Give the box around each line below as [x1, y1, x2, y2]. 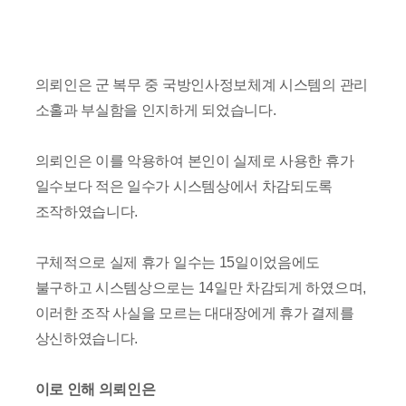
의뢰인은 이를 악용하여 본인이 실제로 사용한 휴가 [34, 152, 354, 169]
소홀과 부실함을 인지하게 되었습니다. [34, 101, 276, 118]
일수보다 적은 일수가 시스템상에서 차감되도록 [34, 178, 333, 194]
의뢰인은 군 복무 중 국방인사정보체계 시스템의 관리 [34, 76, 368, 92]
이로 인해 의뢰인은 [34, 381, 156, 397]
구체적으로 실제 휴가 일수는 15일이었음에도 [34, 254, 321, 270]
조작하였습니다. [34, 203, 141, 219]
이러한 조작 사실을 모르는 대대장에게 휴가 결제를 [34, 304, 354, 321]
